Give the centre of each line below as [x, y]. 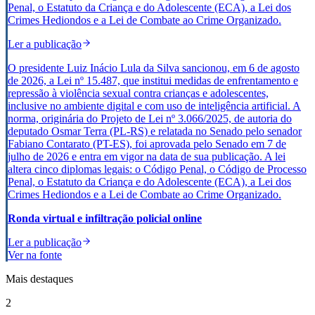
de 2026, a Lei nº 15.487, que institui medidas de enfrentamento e [153, 80]
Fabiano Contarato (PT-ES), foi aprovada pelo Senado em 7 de [147, 143]
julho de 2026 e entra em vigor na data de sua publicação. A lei [147, 156]
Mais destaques [39, 278]
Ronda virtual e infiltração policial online [105, 218]
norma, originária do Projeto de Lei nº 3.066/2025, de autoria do [150, 118]
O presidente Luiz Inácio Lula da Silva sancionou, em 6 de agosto [154, 67]
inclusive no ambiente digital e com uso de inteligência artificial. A [154, 105]
